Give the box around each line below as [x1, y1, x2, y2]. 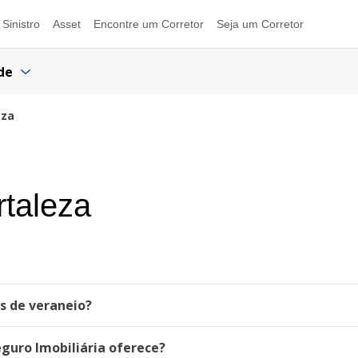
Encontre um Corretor [93, 18, 204, 30]
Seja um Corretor [217, 18, 304, 30]
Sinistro [2, 18, 40, 30]
